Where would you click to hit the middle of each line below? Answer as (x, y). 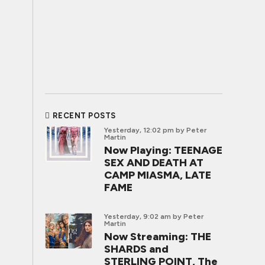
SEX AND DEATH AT (154, 163)
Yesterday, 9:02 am (138, 216)
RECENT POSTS (84, 116)
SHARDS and (136, 249)
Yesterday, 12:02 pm (139, 130)
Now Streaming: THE (158, 237)
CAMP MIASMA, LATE (158, 175)
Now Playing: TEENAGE (163, 150)
